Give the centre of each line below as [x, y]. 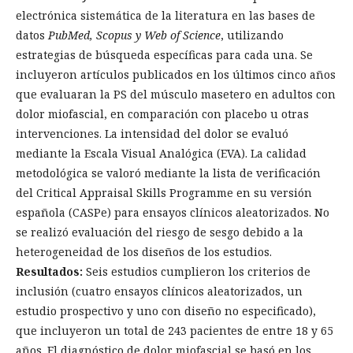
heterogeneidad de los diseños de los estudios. [144, 252]
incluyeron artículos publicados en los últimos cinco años [176, 75]
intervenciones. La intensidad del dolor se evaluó [152, 134]
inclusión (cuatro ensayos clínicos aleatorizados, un [159, 292]
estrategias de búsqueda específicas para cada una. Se [164, 55]
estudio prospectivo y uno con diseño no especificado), [166, 311]
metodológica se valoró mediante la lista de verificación [168, 173]
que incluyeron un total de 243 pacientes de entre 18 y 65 [175, 331]
